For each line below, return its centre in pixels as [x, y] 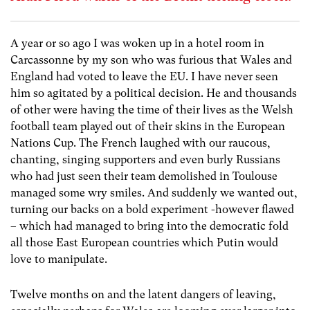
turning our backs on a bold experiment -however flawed [152, 209]
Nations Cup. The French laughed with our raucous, [140, 143]
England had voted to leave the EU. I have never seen [144, 76]
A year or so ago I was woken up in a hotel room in [137, 43]
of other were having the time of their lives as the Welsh [152, 110]
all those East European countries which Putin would [144, 243]
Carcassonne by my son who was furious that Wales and [151, 60]
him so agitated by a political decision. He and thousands [154, 93]
